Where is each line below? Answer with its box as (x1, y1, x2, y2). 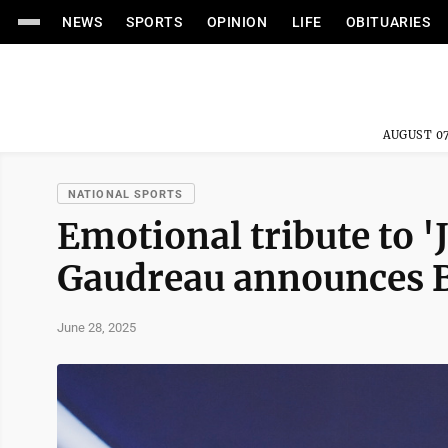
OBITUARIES (345, 14, 431, 30)
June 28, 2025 (57, 319, 136, 335)
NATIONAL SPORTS (68, 188, 184, 201)
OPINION (206, 14, 268, 30)
